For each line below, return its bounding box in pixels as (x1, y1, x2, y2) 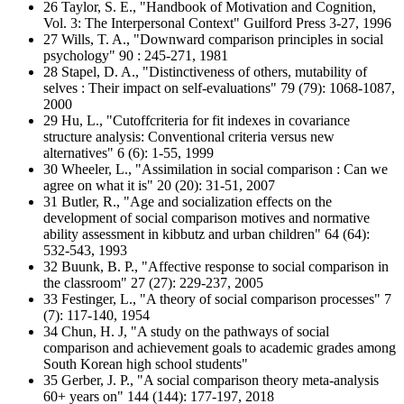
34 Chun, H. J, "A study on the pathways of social (43, 324, 329, 339)
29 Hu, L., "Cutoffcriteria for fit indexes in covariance (43, 113, 350, 128)
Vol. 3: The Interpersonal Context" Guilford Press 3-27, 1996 (43, 15, 391, 31)
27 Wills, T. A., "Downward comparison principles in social (43, 32, 383, 47)
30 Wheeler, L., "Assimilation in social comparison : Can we (43, 161, 388, 177)
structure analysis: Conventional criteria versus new (43, 129, 335, 144)
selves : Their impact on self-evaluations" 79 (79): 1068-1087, (43, 80, 395, 96)
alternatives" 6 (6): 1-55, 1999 (43, 145, 214, 161)
